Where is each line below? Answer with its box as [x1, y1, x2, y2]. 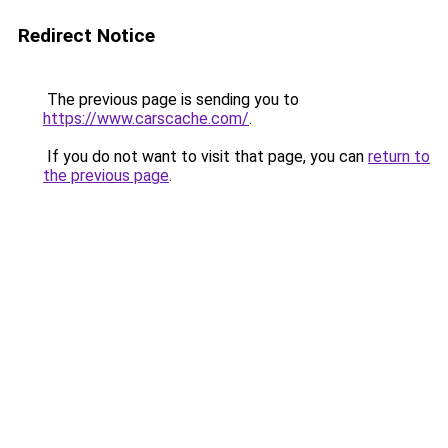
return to [368, 147, 430, 166]
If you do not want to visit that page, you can [43, 147, 368, 166]
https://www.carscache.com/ [43, 109, 249, 128]
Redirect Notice [18, 24, 155, 47]
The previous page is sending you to [43, 90, 299, 109]
